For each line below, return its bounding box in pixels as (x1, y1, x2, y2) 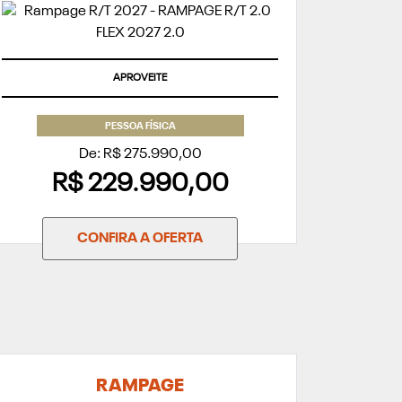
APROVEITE (113, 73, 167, 83)
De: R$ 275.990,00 (78, 147, 202, 162)
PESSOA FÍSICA (104, 122, 176, 133)
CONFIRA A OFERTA (77, 232, 203, 247)
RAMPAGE (96, 378, 184, 397)
